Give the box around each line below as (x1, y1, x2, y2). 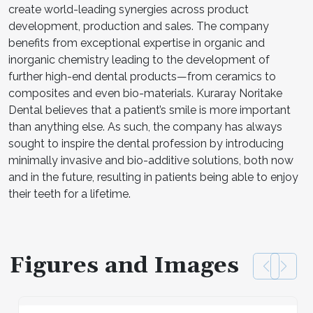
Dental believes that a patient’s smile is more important (8, 103, 291, 117)
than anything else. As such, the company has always (8, 119, 282, 133)
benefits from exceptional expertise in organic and (8, 36, 265, 50)
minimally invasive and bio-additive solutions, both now (8, 153, 293, 167)
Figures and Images (10, 251, 239, 280)
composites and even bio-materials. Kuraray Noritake (8, 86, 282, 100)
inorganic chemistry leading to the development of (8, 52, 270, 66)
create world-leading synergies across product (8, 2, 249, 16)
